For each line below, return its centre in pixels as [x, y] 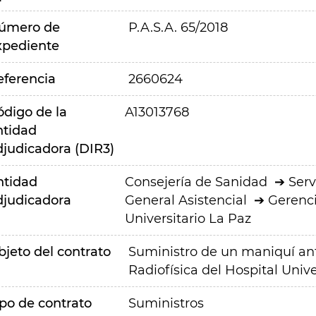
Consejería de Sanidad [196, 182]
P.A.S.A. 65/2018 [178, 28]
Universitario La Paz [188, 219]
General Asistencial [186, 200]
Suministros [166, 303]
